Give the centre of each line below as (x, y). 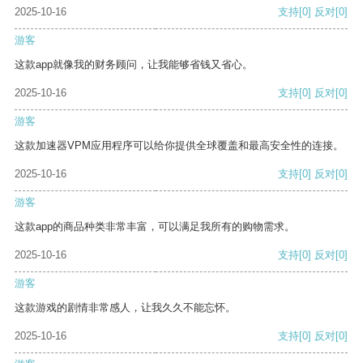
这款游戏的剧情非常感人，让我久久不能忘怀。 (125, 308)
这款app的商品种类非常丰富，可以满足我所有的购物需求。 (155, 227)
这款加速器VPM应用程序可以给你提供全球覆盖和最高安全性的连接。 (179, 146)
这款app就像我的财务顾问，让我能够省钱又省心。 (134, 65)
